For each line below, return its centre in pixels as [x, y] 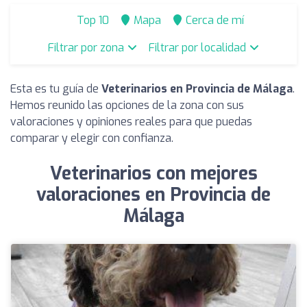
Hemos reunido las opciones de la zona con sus [127, 105]
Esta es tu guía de [56, 89]
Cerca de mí [215, 20]
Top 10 [91, 20]
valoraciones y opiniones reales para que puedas [131, 122]
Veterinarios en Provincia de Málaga [197, 89]
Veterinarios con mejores [153, 174]
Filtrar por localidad [198, 48]
